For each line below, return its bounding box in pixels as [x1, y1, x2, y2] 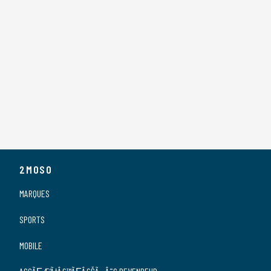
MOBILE [19, 240, 42, 251]
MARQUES [19, 188, 50, 199]
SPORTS [19, 214, 45, 225]
